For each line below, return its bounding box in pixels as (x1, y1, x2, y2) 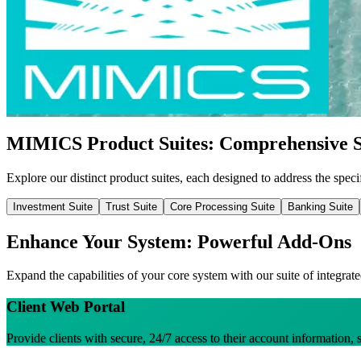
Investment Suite (13, 200, 93, 213)
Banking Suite (288, 200, 353, 213)
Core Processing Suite (170, 200, 275, 213)
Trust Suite (106, 200, 157, 213)
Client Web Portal (6, 298, 125, 316)
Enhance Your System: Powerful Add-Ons (6, 230, 351, 252)
